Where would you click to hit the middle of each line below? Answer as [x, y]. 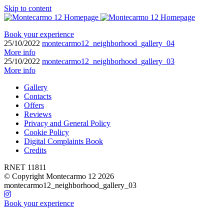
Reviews [38, 114]
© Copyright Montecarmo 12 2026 [59, 176]
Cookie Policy [46, 132]
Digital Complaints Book [63, 141]
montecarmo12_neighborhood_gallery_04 [108, 43]
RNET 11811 [25, 167]
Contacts [38, 96]
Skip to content [28, 8]
